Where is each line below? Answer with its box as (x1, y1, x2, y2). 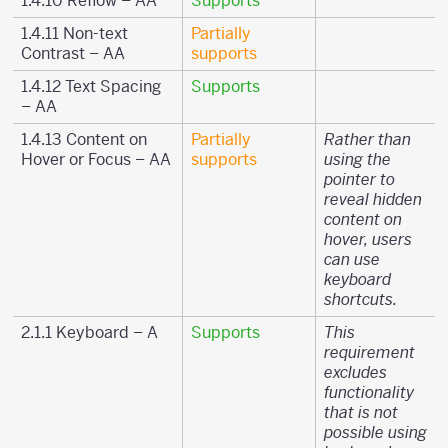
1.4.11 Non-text (21, 23, 128, 44)
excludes (324, 362, 387, 383)
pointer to (324, 169, 395, 190)
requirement (324, 342, 415, 363)
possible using (324, 422, 427, 443)
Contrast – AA (21, 43, 125, 64)
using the (324, 149, 391, 170)
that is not (324, 402, 398, 423)
